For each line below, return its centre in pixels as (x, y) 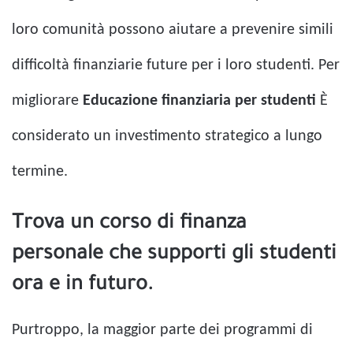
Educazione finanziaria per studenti (199, 100)
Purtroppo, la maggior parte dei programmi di (162, 330)
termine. (40, 171)
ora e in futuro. (82, 286)
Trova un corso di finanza (129, 224)
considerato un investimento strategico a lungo (167, 136)
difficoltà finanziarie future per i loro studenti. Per (176, 65)
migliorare (47, 100)
